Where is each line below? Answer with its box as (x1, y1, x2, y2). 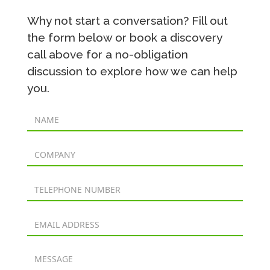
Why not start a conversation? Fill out (27, 14, 228, 28)
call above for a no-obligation (27, 48, 188, 61)
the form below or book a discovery (27, 31, 222, 45)
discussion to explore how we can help (27, 64, 237, 78)
